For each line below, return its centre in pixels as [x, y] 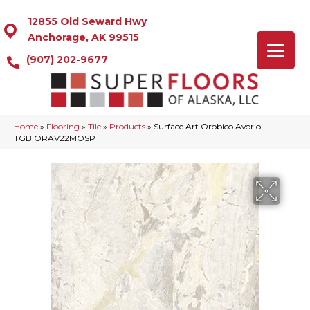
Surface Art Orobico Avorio [207, 127]
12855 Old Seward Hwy [87, 21]
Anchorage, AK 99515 [83, 37]
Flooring [63, 127]
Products [127, 127]
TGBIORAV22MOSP [55, 138]
